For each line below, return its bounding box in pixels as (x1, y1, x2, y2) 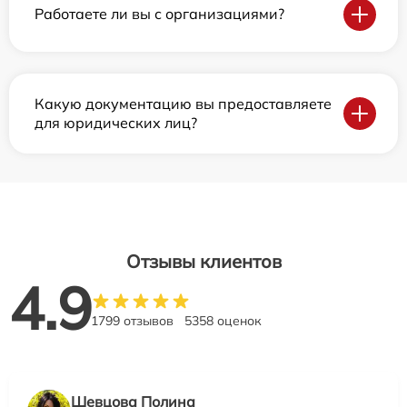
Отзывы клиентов (125, 249, 282, 273)
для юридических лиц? (35, 113, 197, 132)
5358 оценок (184, 312, 262, 329)
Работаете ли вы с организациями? (35, 5, 284, 24)
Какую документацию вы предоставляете (35, 94, 332, 113)
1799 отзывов (91, 312, 174, 329)
